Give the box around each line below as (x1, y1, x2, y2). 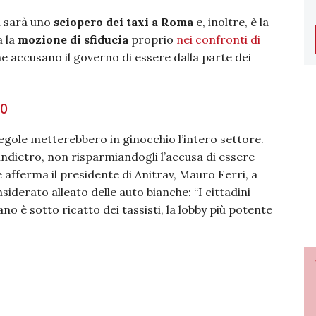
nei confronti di (176, 32, 260, 47)
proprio (128, 32, 176, 47)
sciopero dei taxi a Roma (54, 15, 193, 29)
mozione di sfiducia (18, 32, 128, 47)
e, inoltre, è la (193, 15, 269, 29)
